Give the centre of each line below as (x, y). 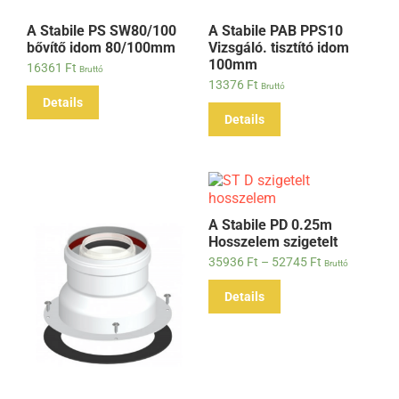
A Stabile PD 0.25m (270, 225)
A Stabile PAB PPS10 (276, 31)
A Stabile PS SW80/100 (102, 31)
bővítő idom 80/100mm (101, 48)
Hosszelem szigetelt (273, 242)
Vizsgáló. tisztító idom (279, 48)
